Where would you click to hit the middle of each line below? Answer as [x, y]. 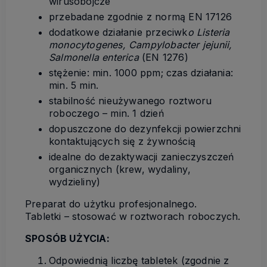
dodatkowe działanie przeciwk [118, 32]
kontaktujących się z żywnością [122, 142]
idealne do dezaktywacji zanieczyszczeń [142, 157]
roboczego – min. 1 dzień [106, 114]
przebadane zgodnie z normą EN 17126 [140, 17]
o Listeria [209, 32]
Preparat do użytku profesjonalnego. [111, 204]
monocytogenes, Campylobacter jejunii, [141, 45]
